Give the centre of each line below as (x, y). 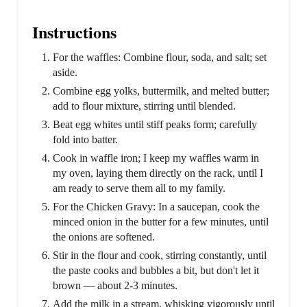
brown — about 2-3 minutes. (115, 286)
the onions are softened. (104, 237)
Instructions (74, 32)
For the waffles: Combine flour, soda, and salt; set (160, 58)
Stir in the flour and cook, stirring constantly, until (160, 256)
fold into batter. (85, 140)
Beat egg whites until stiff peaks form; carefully (155, 125)
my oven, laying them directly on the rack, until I (158, 173)
